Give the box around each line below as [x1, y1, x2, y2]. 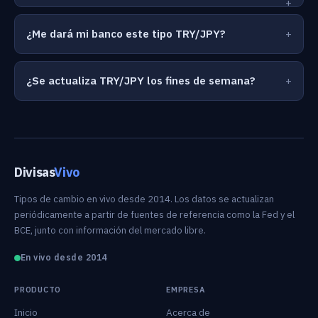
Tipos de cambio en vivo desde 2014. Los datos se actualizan [14, 193, 274, 205]
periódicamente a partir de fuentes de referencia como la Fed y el [14, 209, 295, 221]
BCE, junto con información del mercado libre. [14, 224, 206, 236]
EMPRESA [166, 285, 205, 295]
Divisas [14, 164, 55, 180]
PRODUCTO [14, 285, 62, 295]
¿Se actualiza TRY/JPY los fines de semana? [26, 74, 256, 87]
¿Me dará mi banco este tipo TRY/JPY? [26, 27, 226, 40]
